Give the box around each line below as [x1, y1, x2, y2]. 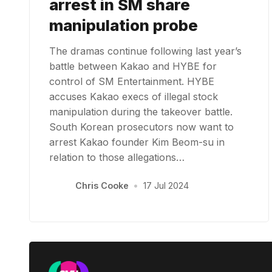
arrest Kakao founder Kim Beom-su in [49, 135, 225, 148]
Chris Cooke [75, 180, 129, 191]
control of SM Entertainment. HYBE [49, 75, 214, 87]
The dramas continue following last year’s [49, 44, 242, 57]
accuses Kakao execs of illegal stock [49, 90, 218, 103]
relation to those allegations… [49, 151, 185, 163]
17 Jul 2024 [143, 180, 189, 191]
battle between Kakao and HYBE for [49, 59, 217, 72]
